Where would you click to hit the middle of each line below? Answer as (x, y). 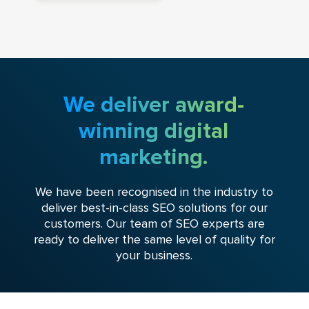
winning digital (154, 131)
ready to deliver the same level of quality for (154, 240)
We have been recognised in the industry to (154, 192)
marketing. (153, 158)
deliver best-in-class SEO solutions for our (154, 208)
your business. (154, 256)
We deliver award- (153, 105)
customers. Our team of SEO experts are (154, 224)
